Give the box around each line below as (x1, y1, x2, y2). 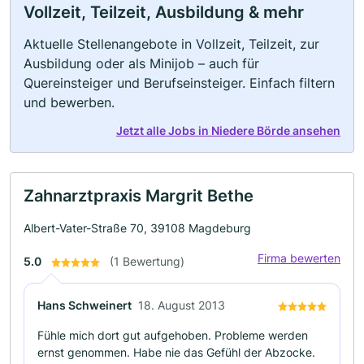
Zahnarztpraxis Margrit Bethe (24, 186, 253, 206)
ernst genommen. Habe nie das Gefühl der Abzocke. (37, 345, 315, 359)
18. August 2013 (138, 298, 225, 312)
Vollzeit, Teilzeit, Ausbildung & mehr (24, 2, 304, 22)
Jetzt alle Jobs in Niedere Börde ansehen (116, 123, 340, 137)
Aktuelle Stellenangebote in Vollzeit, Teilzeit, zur (24, 36, 319, 52)
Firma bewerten (258, 251, 340, 265)
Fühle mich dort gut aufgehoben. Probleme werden (37, 328, 308, 342)
